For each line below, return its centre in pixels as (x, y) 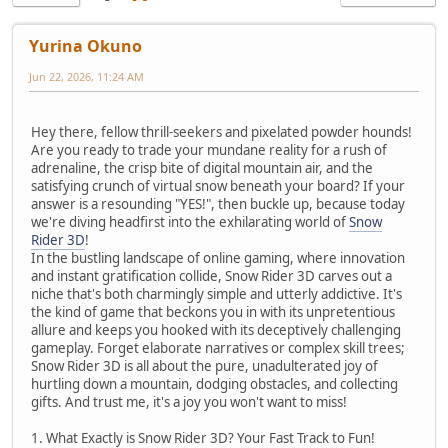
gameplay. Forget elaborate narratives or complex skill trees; (218, 347)
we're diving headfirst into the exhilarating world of (190, 221)
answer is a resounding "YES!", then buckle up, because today (218, 203)
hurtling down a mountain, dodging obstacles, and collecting (214, 383)
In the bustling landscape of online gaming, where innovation (218, 257)
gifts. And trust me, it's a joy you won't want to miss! (189, 401)
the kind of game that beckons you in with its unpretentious (213, 311)
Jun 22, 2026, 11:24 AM (86, 76)
